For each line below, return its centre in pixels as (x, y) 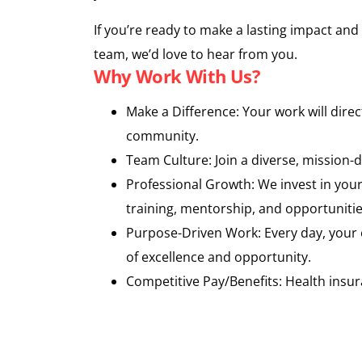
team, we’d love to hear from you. (196, 54)
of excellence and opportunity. (219, 257)
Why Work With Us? (177, 76)
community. (163, 136)
